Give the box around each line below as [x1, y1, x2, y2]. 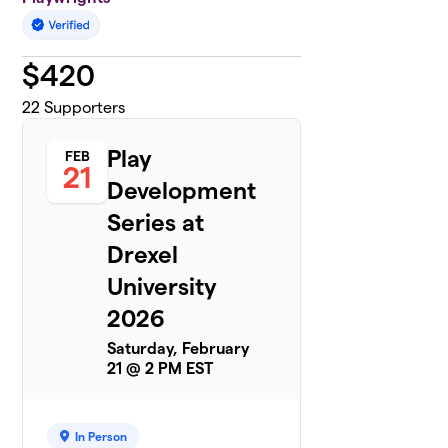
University [107, 272, 218, 300]
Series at [107, 208, 205, 236]
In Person [75, 429, 128, 443]
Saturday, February [107, 339, 250, 357]
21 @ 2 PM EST [107, 359, 214, 377]
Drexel [107, 240, 179, 268]
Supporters [40, 98, 126, 116]
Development [107, 176, 257, 204]
